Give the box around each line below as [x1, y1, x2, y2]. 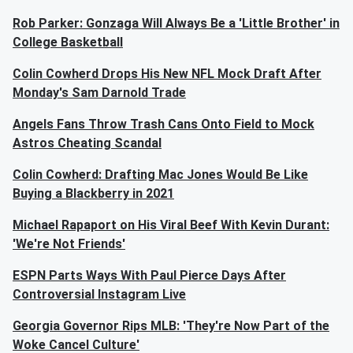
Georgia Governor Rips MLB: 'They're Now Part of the [13, 318, 329, 333]
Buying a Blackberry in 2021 [13, 186, 174, 201]
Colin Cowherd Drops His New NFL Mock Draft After [13, 66, 321, 81]
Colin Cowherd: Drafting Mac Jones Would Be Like [13, 167, 308, 182]
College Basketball [13, 35, 123, 50]
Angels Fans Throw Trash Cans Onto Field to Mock [13, 117, 314, 132]
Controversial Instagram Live [13, 287, 186, 302]
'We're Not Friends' [13, 236, 125, 251]
